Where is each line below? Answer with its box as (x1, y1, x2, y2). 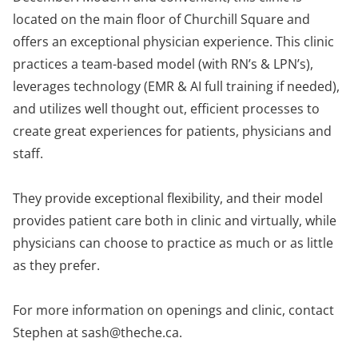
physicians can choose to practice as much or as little (13, 233, 333, 252)
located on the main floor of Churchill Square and (13, 10, 310, 28)
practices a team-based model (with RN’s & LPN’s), (13, 54, 313, 73)
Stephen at (13, 323, 82, 341)
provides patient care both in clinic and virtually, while (13, 211, 336, 229)
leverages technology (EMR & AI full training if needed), (13, 77, 340, 95)
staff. (13, 144, 43, 162)
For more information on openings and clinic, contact (13, 300, 334, 319)
